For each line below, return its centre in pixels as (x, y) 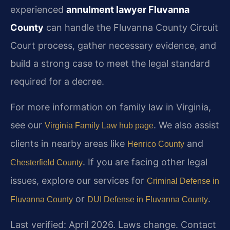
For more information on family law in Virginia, (111, 107)
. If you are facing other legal (145, 162)
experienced (38, 10)
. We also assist (186, 125)
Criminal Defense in (183, 181)
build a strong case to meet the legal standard (110, 64)
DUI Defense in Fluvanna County (148, 199)
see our (27, 125)
